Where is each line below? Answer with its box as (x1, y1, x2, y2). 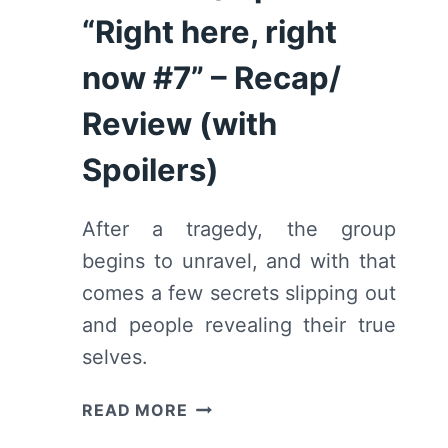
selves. (82, 344, 149, 369)
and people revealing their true (82, 312, 396, 337)
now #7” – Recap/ (82, 58, 342, 96)
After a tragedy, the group (82, 216, 396, 241)
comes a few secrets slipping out (82, 280, 396, 305)
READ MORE (82, 399, 188, 420)
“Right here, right (82, 12, 338, 50)
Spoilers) (82, 150, 220, 188)
